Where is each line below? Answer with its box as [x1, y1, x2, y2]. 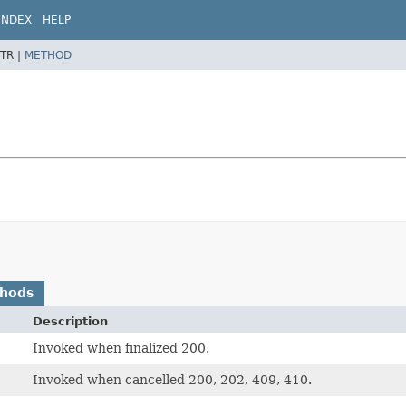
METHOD [24, 48, 72, 62]
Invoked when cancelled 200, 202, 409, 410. [33, 372, 313, 387]
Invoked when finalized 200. [33, 340, 210, 355]
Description [33, 314, 109, 328]
